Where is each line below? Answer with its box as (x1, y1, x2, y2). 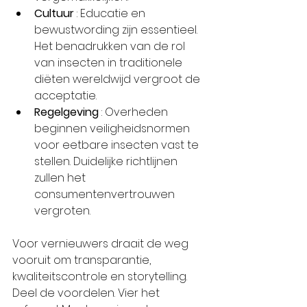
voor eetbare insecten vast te (34, 137, 201, 153)
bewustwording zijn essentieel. (34, 22, 200, 38)
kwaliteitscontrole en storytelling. (12, 269, 190, 285)
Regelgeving (34, 104, 99, 121)
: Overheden (99, 104, 171, 121)
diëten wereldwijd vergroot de (34, 71, 203, 88)
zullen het (34, 170, 88, 186)
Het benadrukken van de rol (34, 38, 188, 55)
